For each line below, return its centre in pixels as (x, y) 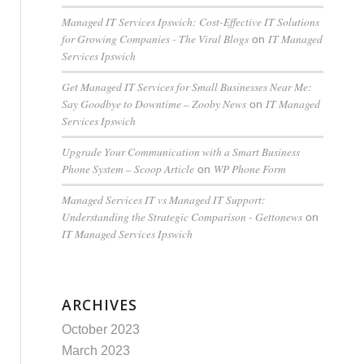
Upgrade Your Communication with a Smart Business (180, 152)
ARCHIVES (99, 305)
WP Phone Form (249, 169)
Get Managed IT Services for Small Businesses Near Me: (186, 87)
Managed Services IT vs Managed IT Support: (163, 199)
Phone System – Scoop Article (128, 169)
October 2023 (100, 329)
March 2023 (95, 351)
